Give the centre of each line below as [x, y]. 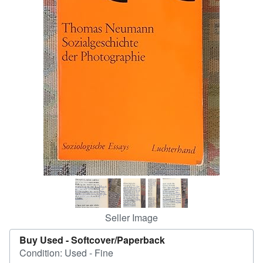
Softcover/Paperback [118, 240]
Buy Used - [45, 240]
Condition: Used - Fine [66, 253]
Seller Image [131, 218]
